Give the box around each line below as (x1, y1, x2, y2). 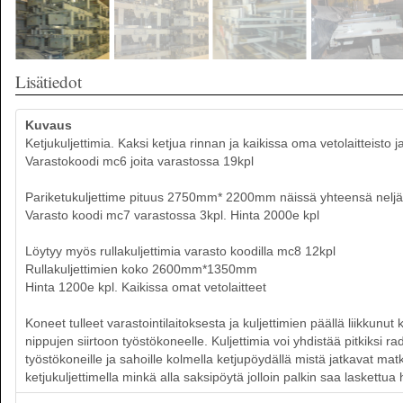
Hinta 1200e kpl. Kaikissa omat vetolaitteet (25, 280, 266, 294)
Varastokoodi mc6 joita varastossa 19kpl (25, 154, 254, 168)
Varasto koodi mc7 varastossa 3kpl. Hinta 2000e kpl (25, 208, 319, 222)
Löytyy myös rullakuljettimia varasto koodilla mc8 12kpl (25, 244, 336, 258)
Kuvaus (25, 118, 72, 132)
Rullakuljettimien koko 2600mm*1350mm (25, 262, 257, 276)
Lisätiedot (15, 70, 82, 93)
